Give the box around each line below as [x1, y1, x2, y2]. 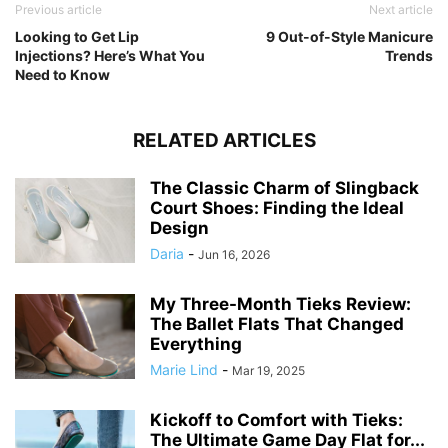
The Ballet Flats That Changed [150, 313, 404, 334]
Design [150, 217, 209, 238]
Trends [385, 46, 433, 64]
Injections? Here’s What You [15, 46, 205, 64]
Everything [150, 333, 242, 354]
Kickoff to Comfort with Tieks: [150, 409, 403, 430]
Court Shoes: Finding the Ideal [150, 197, 404, 218]
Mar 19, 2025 [232, 362, 305, 378]
